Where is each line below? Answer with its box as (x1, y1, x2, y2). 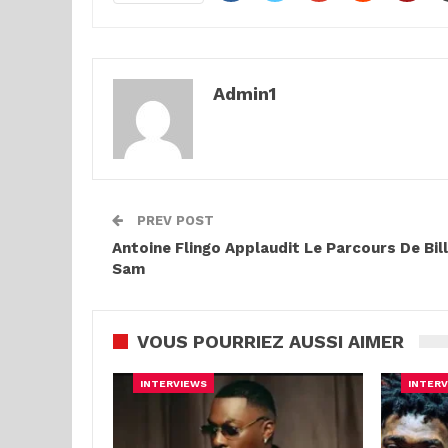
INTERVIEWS (140, 377, 207, 389)
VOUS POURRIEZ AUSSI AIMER (137, 330, 404, 352)
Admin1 (213, 82, 276, 104)
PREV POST (133, 212, 214, 228)
